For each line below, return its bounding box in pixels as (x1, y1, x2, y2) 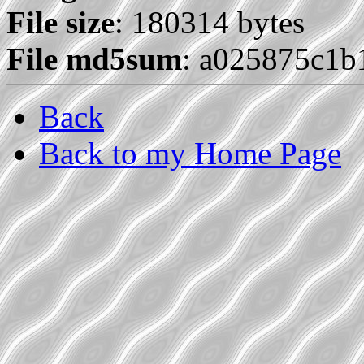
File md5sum (6, 41, 182, 77)
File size (6, 5, 115, 41)
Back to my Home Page (39, 136, 341, 171)
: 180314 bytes (115, 5, 305, 41)
